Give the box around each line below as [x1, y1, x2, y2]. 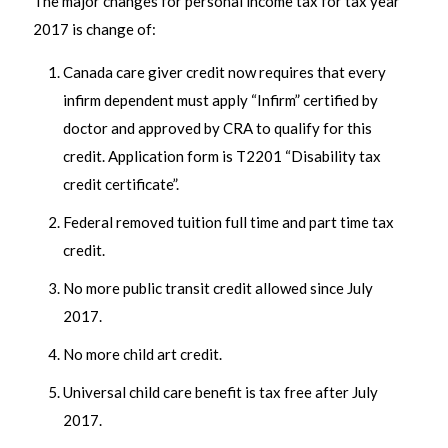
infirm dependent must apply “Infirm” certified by [63, 91, 378, 110]
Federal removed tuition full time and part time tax [63, 213, 394, 232]
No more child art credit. [63, 345, 222, 364]
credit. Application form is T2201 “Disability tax [63, 147, 381, 166]
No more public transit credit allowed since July [63, 279, 373, 298]
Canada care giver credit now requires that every [63, 63, 386, 82]
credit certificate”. [63, 175, 179, 194]
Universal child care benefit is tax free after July [63, 383, 378, 402]
